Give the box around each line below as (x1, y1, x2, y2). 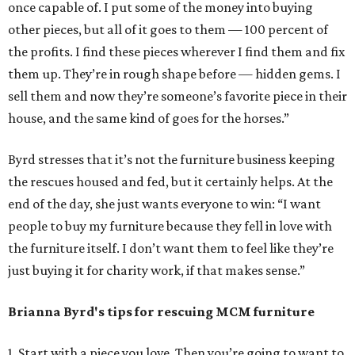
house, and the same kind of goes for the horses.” (8, 110, 289, 127)
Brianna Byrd (8, 303, 94, 320)
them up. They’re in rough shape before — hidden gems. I (8, 66, 341, 82)
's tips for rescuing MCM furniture (94, 303, 315, 320)
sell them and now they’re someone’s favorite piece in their (8, 88, 347, 105)
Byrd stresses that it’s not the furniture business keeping (8, 151, 335, 168)
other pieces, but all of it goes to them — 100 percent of (8, 21, 328, 38)
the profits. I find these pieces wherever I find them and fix (8, 44, 345, 60)
